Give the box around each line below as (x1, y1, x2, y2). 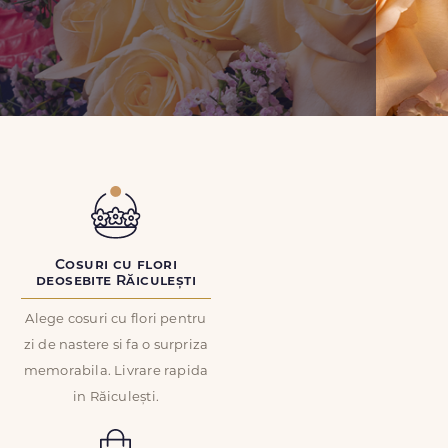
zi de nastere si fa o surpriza (23, 339, 209, 352)
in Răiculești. (72, 391, 160, 404)
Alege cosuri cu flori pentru (25, 313, 207, 326)
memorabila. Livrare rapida (23, 365, 209, 378)
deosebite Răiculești (36, 274, 196, 289)
